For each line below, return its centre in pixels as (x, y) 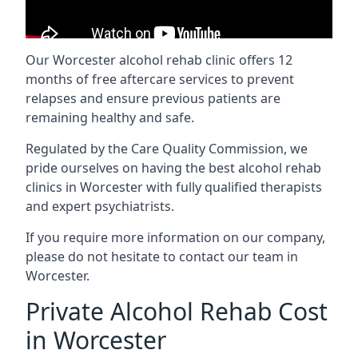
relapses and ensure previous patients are (153, 98)
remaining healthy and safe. (110, 117)
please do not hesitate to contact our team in (162, 257)
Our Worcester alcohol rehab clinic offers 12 (159, 60)
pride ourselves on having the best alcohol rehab (173, 168)
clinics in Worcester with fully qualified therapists (174, 187)
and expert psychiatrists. (100, 206)
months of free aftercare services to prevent (160, 79)
